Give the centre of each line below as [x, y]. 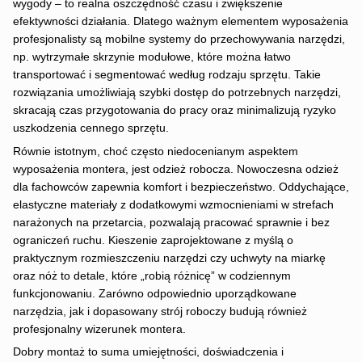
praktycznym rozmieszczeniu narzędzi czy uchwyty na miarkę [169, 258]
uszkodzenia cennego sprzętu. [90, 128]
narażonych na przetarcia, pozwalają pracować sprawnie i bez [171, 222]
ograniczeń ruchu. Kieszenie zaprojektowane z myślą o [153, 240]
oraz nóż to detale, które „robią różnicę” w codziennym [152, 276]
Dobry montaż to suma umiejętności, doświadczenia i [148, 352]
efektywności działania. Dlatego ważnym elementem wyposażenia [180, 21]
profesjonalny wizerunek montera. [99, 329]
